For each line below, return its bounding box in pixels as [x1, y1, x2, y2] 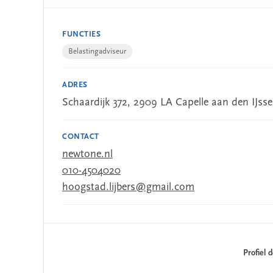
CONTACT [62, 133, 99, 141]
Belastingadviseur [68, 48, 126, 55]
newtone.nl [62, 149, 113, 160]
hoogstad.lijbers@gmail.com [62, 182, 194, 193]
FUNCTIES [62, 30, 101, 38]
